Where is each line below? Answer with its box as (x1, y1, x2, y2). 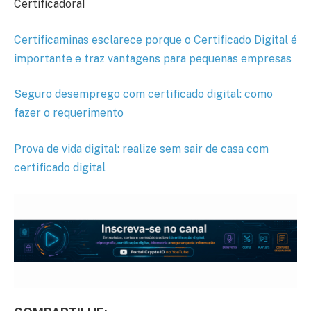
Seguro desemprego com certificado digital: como (14, 87, 273, 101)
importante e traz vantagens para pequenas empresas (14, 51, 292, 65)
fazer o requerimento (14, 106, 124, 120)
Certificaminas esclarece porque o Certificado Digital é (14, 33, 297, 47)
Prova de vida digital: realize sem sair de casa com (14, 142, 269, 155)
